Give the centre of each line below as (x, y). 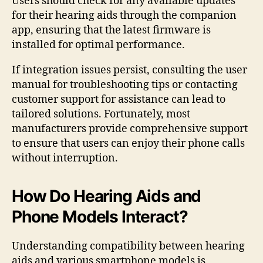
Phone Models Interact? (100, 216)
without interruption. (65, 158)
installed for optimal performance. (98, 45)
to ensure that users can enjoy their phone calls (128, 143)
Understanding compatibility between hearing (128, 246)
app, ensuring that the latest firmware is (111, 30)
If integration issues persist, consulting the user (129, 70)
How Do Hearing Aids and (107, 196)
